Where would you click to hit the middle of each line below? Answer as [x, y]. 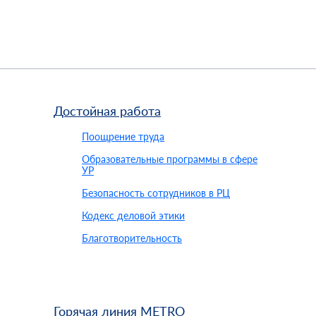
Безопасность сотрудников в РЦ [156, 193]
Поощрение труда [123, 136]
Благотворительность [132, 238]
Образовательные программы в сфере [169, 159]
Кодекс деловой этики [133, 215]
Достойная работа [107, 111]
